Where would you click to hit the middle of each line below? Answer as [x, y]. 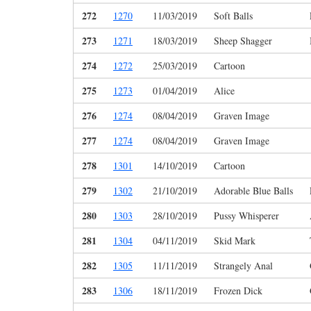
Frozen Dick [238, 291]
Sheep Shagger [243, 41]
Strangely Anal [243, 266]
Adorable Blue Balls [253, 191]
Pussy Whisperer [246, 216]
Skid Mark [235, 241]
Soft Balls [233, 16]
